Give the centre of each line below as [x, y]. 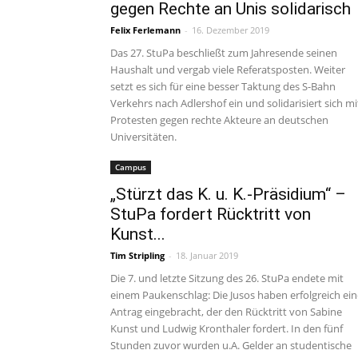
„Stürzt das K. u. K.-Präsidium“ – [228, 194]
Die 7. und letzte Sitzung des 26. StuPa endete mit [227, 278]
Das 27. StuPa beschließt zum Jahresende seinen [224, 53]
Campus [131, 167]
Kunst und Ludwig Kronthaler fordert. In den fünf [227, 328]
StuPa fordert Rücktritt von [211, 214]
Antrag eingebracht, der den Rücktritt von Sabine [226, 312]
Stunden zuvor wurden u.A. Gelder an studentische [231, 345]
